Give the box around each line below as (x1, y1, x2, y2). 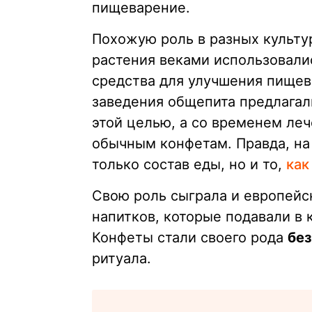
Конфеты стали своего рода (92, 229, 288, 247)
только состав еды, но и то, (92, 156, 286, 173)
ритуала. (92, 250, 151, 267)
